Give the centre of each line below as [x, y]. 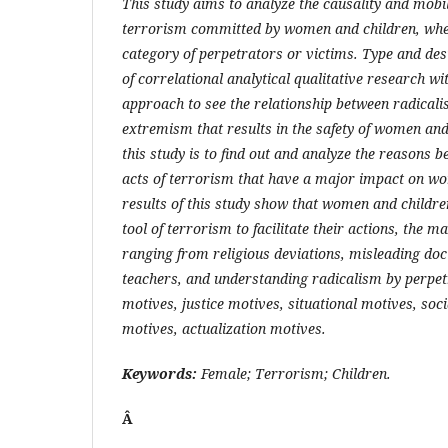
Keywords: [161, 373]
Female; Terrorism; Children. [296, 373]
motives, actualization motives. [224, 328]
